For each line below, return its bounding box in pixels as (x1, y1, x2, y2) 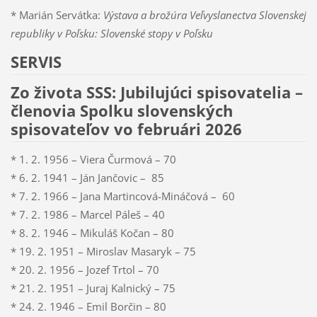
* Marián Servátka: (10, 7, 103, 22)
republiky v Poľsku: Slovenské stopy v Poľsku (10, 25, 213, 40)
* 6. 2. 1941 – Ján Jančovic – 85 (10, 171, 164, 185)
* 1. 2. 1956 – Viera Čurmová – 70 (10, 152, 176, 167)
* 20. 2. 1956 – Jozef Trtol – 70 (10, 263, 159, 277)
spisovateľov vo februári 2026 (10, 117, 242, 140)
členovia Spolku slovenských (10, 99, 233, 122)
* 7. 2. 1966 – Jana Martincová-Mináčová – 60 (10, 189, 235, 204)
